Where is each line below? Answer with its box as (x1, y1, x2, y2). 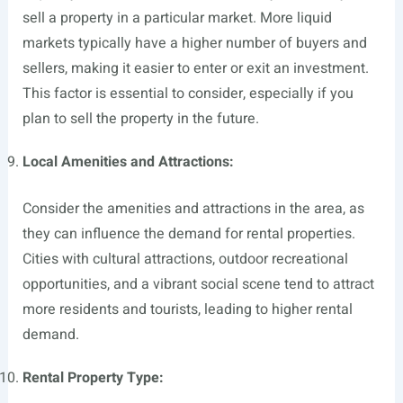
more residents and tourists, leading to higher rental (22, 298, 353, 320)
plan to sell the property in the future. (22, 107, 259, 130)
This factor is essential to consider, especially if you (22, 82, 354, 104)
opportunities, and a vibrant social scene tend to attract (22, 273, 374, 295)
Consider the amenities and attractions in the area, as (22, 197, 364, 219)
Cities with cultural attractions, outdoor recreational (22, 247, 348, 270)
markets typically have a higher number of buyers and (22, 31, 367, 54)
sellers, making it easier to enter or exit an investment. (22, 57, 369, 79)
